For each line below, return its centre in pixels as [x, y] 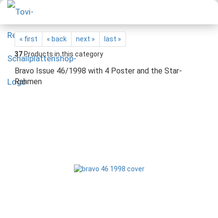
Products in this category [63, 54]
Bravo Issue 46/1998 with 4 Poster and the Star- [98, 71]
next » [85, 39]
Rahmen [28, 82]
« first [28, 39]
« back [57, 39]
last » [113, 39]
